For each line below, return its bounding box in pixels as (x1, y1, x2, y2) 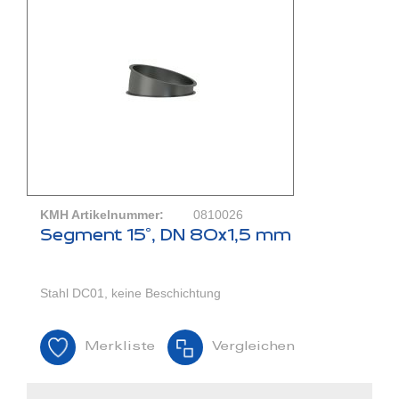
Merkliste (85, 341, 155, 354)
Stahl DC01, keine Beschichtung (40, 286, 221, 301)
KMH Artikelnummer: (40, 208, 164, 223)
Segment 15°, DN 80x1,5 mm (40, 224, 291, 247)
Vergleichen (212, 341, 295, 354)
